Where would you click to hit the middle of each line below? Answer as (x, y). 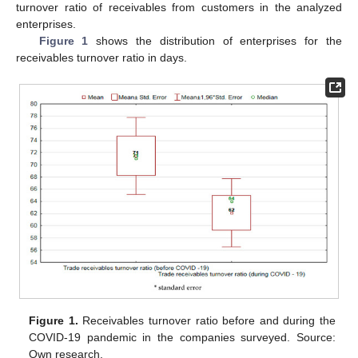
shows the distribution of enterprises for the (215, 41)
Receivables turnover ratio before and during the (207, 321)
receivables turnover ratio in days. (101, 58)
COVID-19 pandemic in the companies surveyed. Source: (182, 338)
